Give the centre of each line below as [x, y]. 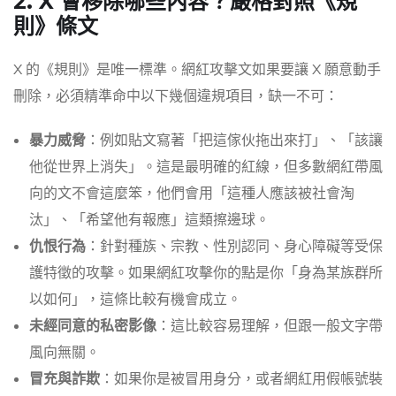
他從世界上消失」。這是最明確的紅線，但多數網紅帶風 [206, 168]
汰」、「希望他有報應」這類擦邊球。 [149, 221]
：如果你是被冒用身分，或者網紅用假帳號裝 [241, 380]
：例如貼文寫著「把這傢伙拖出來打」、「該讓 [234, 141]
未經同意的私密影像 [93, 327]
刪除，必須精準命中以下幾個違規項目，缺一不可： [176, 97]
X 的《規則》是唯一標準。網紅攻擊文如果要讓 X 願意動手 [197, 70]
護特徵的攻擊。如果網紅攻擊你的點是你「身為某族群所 [206, 274]
